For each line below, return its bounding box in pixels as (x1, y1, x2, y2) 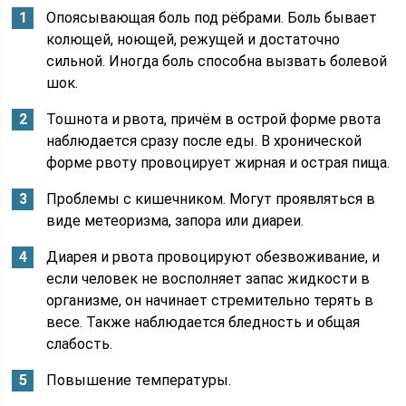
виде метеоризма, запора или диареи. (46, 212, 304, 229)
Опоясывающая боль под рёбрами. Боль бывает (46, 9, 378, 26)
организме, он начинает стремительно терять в (46, 292, 374, 309)
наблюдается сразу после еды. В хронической (46, 132, 362, 150)
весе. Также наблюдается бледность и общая (46, 314, 361, 331)
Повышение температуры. (46, 372, 232, 389)
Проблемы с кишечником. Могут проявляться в (46, 190, 376, 208)
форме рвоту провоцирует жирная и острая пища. (46, 154, 391, 171)
